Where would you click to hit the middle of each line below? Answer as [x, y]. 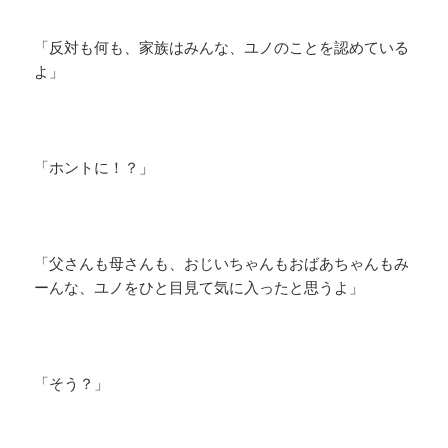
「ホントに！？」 [94, 167]
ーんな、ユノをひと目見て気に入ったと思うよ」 [199, 287]
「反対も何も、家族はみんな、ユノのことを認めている [222, 47]
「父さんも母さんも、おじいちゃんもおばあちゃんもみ [222, 263]
